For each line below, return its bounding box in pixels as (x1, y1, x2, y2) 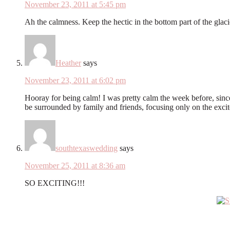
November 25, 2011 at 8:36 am (25, 161, 125, 170)
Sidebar (4, 209, 45, 223)
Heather (55, 58, 81, 67)
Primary (4, 195, 49, 209)
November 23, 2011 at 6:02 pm (25, 75, 126, 85)
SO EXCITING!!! (25, 178, 85, 187)
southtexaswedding (55, 143, 118, 152)
